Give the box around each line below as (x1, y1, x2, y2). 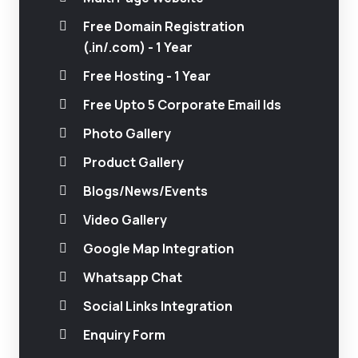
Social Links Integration (83, 297, 233, 315)
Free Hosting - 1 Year (83, 67, 211, 85)
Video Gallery (83, 211, 167, 229)
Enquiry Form (83, 326, 165, 344)
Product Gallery (83, 153, 184, 171)
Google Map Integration (83, 240, 234, 257)
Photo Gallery (83, 125, 171, 142)
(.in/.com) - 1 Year (83, 38, 193, 56)
